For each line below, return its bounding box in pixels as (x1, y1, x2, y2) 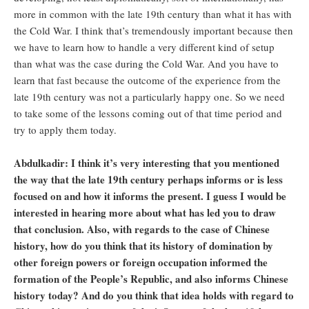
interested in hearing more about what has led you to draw (14, 205, 276, 221)
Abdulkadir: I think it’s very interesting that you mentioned (14, 155, 279, 171)
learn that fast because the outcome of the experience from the (14, 73, 281, 88)
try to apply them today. (14, 123, 117, 137)
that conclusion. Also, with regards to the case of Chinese (14, 221, 270, 237)
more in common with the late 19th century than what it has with (14, 7, 292, 21)
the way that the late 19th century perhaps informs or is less (14, 172, 283, 188)
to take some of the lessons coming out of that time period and (14, 106, 282, 121)
